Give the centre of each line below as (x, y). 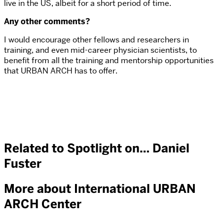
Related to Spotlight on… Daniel (97, 148)
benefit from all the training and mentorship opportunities (109, 61)
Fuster (23, 164)
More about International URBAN (100, 189)
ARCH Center (43, 204)
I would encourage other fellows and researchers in (96, 40)
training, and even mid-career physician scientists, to (100, 50)
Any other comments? (47, 22)
